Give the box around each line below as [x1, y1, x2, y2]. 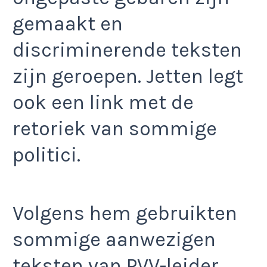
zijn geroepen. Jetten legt [13, 64, 243, 88]
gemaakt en [13, 11, 123, 36]
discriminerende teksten [13, 38, 242, 62]
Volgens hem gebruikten [13, 201, 237, 225]
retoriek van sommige [13, 116, 217, 141]
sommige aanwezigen [13, 227, 216, 252]
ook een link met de [13, 90, 194, 114]
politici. [13, 142, 80, 167]
